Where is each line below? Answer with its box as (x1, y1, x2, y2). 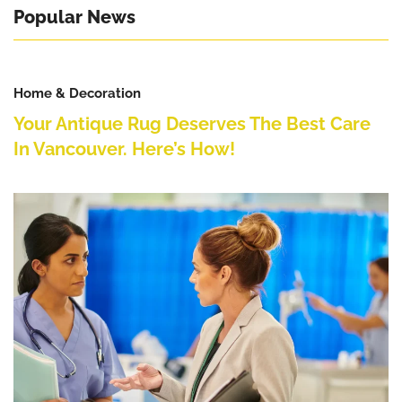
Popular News (13, 5, 135, 28)
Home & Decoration (13, 84, 141, 101)
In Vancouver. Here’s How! (13, 137, 235, 160)
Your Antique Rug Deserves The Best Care (13, 112, 371, 135)
